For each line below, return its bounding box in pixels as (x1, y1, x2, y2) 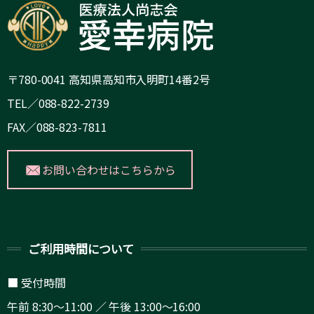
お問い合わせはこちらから (42, 161, 176, 179)
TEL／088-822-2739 (7, 95, 109, 112)
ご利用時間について (28, 240, 135, 258)
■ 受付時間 (7, 274, 66, 292)
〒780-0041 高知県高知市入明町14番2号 (7, 71, 210, 88)
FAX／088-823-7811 (7, 118, 107, 136)
